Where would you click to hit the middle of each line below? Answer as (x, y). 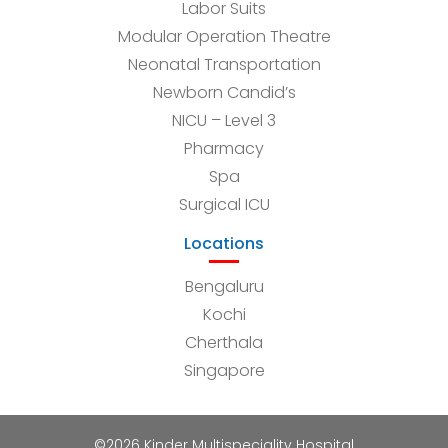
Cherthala (224, 342)
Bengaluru (224, 286)
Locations (224, 243)
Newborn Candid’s (224, 92)
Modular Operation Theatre (224, 36)
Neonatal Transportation (224, 64)
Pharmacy (224, 148)
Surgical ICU (224, 204)
